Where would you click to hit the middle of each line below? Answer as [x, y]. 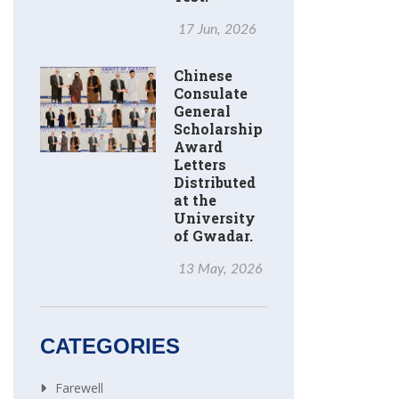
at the [195, 200]
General [202, 111]
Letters [200, 165]
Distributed [215, 183]
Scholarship [218, 129]
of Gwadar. [213, 236]
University [215, 218]
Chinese [203, 76]
